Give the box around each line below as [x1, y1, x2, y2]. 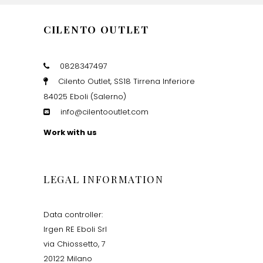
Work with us [43, 126, 97, 138]
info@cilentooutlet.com [60, 106, 149, 117]
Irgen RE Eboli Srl [43, 223, 107, 235]
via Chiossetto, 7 [43, 238, 106, 249]
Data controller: [43, 208, 103, 220]
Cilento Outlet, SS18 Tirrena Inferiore [58, 75, 195, 87]
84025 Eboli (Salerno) [43, 90, 126, 102]
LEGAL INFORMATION [43, 172, 164, 186]
